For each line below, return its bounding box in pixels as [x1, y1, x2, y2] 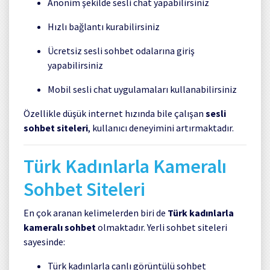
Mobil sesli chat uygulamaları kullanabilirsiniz [48, 83, 237, 95]
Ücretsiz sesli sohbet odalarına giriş [48, 44, 195, 57]
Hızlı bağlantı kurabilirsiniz [48, 20, 160, 33]
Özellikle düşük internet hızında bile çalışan [24, 107, 206, 119]
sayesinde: [24, 235, 65, 248]
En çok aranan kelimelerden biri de [24, 206, 168, 219]
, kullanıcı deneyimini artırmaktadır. [88, 121, 234, 134]
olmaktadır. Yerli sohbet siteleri [96, 221, 227, 233]
